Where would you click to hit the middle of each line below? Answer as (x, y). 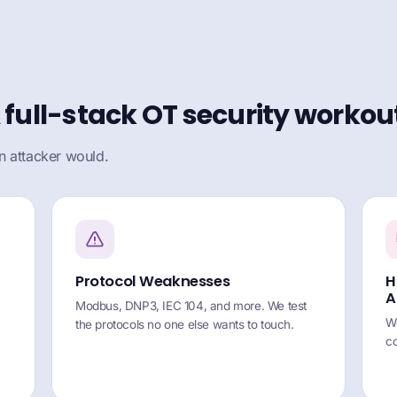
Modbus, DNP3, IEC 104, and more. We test (191, 306)
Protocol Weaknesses (153, 281)
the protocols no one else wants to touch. (185, 324)
